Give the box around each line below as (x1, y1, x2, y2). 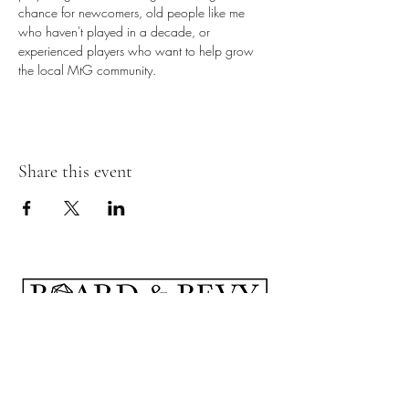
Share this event (18, 161, 132, 183)
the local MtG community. (18, 61, 156, 79)
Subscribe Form (9, 333, 131, 357)
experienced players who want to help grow (18, 42, 257, 59)
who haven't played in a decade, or (18, 23, 214, 40)
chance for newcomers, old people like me (18, 4, 248, 21)
